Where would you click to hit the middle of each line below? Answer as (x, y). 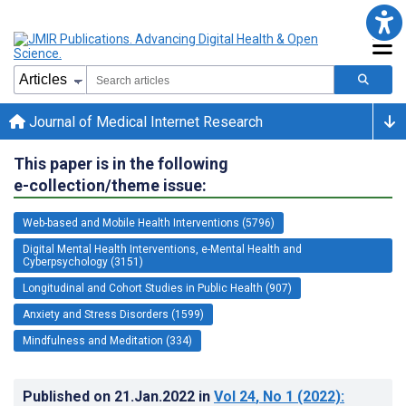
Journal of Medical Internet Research (144, 121)
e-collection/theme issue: (110, 185)
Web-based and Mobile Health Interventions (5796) (149, 222)
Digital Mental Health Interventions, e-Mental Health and (162, 249)
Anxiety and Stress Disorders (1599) (113, 314)
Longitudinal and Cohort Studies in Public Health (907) (157, 288)
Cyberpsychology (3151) (83, 261)
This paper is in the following (121, 163)
